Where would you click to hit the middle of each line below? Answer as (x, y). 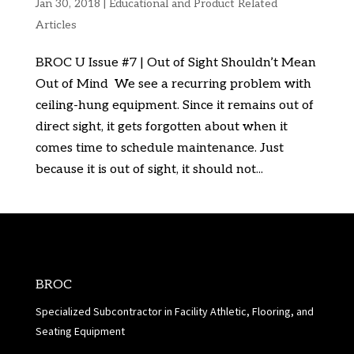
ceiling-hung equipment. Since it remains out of (174, 105)
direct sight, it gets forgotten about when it (161, 126)
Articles (56, 24)
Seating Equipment (80, 331)
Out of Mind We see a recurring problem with (173, 84)
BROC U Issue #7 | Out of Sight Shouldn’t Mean (175, 62)
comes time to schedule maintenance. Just (159, 148)
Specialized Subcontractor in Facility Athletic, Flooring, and (174, 311)
